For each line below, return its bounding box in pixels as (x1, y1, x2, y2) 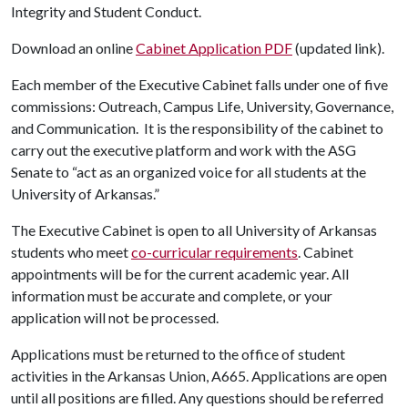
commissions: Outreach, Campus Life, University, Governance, (11, 97, 393, 115)
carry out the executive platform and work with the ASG (11, 141, 356, 158)
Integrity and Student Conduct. (11, 3, 201, 20)
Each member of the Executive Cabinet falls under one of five (11, 76, 388, 93)
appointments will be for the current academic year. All (11, 265, 349, 282)
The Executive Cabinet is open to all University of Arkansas (11, 221, 377, 239)
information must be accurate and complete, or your (11, 287, 332, 304)
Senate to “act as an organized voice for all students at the (11, 163, 366, 180)
